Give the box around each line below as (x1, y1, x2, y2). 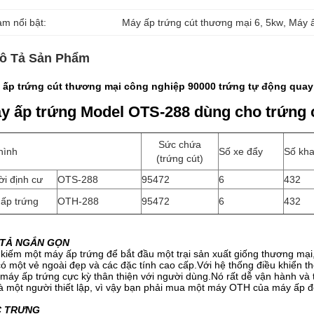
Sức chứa (158, 139, 201, 150)
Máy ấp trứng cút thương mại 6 (122, 17, 261, 28)
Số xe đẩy (219, 146, 263, 157)
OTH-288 (57, 196, 99, 207)
